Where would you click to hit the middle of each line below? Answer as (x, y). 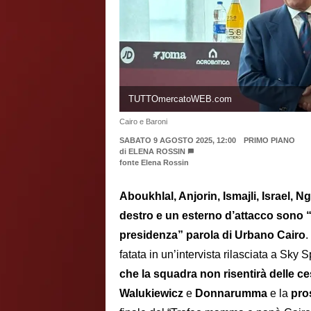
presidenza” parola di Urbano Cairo (212, 235)
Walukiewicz (151, 293)
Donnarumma (231, 293)
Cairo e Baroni (143, 121)
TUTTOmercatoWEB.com (180, 99)
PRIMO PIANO (269, 140)
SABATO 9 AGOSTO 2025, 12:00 (178, 140)
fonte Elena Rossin (154, 162)
